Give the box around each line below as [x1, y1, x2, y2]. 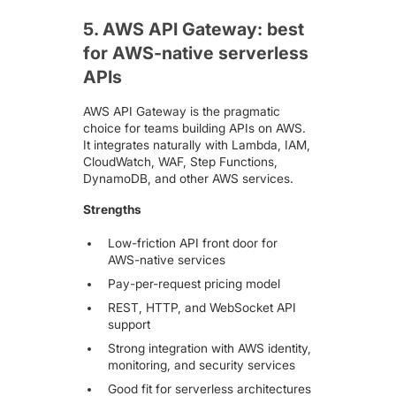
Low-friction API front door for [107, 236, 278, 251]
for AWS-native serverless [83, 42, 309, 65]
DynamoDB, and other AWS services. [83, 171, 294, 186]
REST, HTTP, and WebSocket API [107, 301, 296, 316]
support [107, 317, 150, 332]
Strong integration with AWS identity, [107, 340, 311, 355]
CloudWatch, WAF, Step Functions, [83, 154, 278, 169]
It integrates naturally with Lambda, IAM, [83, 137, 311, 152]
